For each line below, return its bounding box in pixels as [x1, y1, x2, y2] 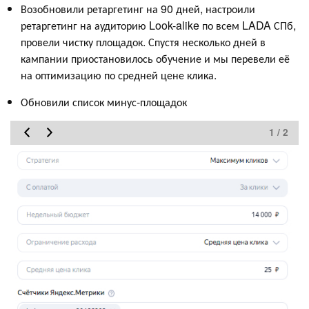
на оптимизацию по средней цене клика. [21, 66, 219, 83]
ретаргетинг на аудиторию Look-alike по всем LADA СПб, [21, 17, 296, 33]
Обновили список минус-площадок [21, 93, 187, 110]
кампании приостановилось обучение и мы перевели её [21, 50, 290, 66]
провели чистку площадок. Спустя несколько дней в [21, 33, 266, 50]
